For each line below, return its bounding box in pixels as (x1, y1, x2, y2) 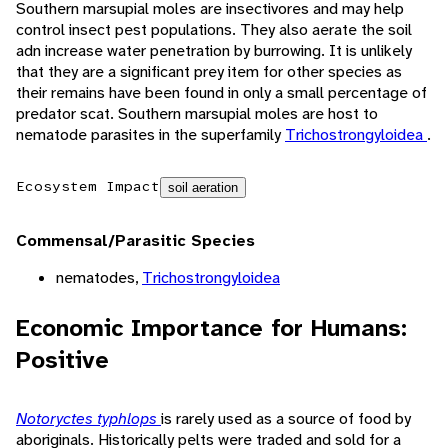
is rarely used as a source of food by (161, 408, 411, 430)
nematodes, (56, 267, 142, 289)
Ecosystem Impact (16, 177, 160, 196)
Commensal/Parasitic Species (16, 230, 255, 252)
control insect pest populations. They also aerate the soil (16, 19, 412, 41)
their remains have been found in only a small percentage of (16, 82, 427, 104)
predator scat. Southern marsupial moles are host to (16, 103, 378, 125)
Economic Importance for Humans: (16, 312, 407, 345)
